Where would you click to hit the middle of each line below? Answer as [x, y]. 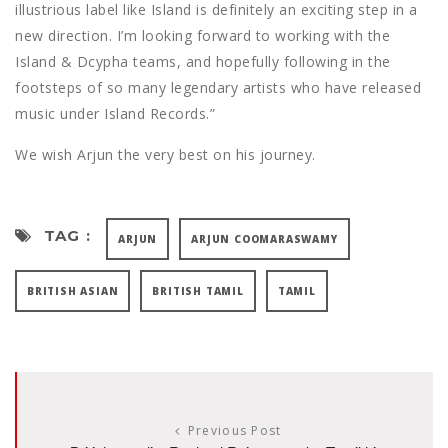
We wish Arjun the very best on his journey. [165, 154]
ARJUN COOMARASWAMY [264, 238]
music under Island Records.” [115, 113]
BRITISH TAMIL [198, 290]
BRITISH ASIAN [73, 290]
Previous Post [234, 430]
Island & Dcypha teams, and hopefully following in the [203, 61]
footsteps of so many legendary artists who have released [218, 87]
